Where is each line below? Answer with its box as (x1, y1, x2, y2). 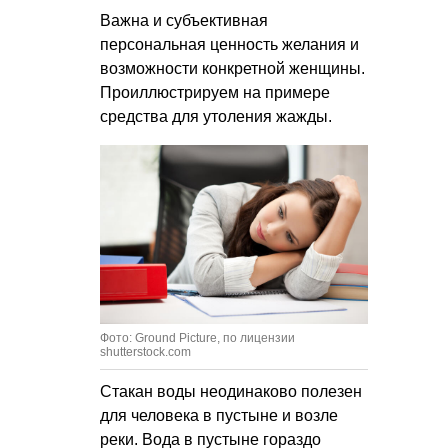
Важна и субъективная (100, 12, 268, 30)
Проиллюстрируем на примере (100, 84, 330, 102)
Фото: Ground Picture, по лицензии (100, 330, 295, 345)
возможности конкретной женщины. (100, 60, 365, 78)
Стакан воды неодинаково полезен (100, 382, 362, 400)
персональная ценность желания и (100, 36, 359, 54)
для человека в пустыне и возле (100, 406, 338, 424)
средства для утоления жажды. (100, 108, 332, 126)
